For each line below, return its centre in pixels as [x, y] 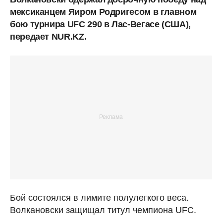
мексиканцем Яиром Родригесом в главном [103, 12]
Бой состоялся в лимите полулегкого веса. [99, 197]
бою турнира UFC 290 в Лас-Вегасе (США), [100, 24]
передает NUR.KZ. [48, 36]
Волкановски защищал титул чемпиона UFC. [103, 210]
